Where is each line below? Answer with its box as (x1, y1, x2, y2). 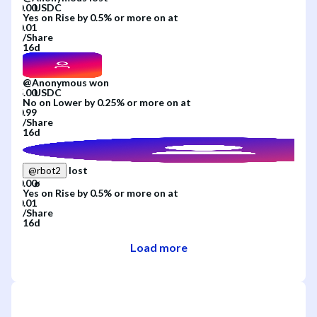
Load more (129, 241, 188, 255)
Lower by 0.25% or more (53, 96, 164, 108)
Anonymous (32, 76, 87, 88)
